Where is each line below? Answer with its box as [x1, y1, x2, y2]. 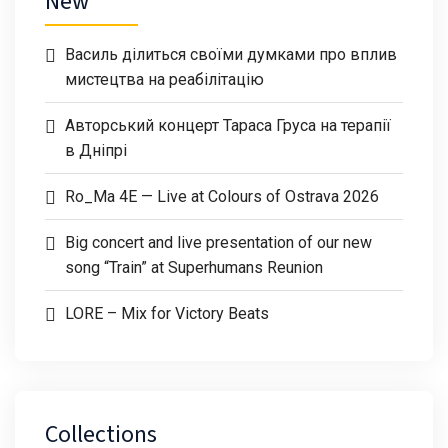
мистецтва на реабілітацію [65, 70, 264, 89]
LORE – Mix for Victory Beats [65, 304, 269, 323]
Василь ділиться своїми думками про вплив [65, 45, 397, 64]
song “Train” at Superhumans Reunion [65, 258, 323, 277]
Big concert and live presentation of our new [65, 233, 372, 252]
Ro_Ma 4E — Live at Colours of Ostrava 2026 [65, 187, 379, 206]
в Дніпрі [65, 141, 127, 160]
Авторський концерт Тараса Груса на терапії [65, 116, 391, 135]
